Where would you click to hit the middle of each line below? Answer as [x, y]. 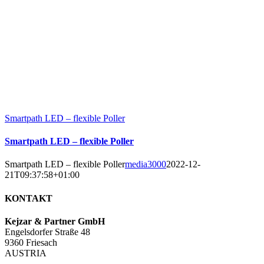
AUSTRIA [26, 253]
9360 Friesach [31, 242]
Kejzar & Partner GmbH [55, 221]
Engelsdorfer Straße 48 [47, 232]
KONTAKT [29, 198]
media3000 [146, 164]
